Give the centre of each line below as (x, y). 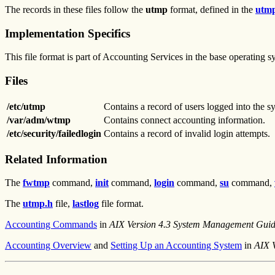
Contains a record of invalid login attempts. (187, 133)
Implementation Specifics (68, 33)
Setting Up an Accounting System (176, 246)
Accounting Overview (48, 246)
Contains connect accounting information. (184, 120)
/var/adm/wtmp (39, 120)
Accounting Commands (51, 225)
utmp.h (38, 204)
